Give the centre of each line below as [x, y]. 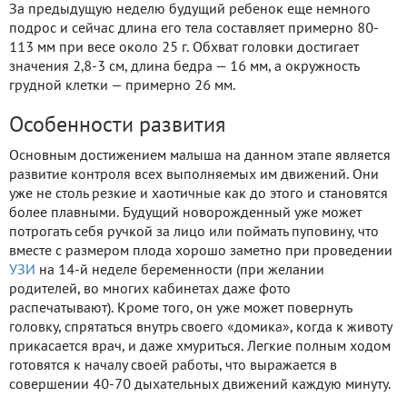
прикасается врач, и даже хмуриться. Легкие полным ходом [200, 347]
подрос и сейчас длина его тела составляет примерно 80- [194, 30]
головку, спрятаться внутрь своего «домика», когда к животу [200, 328]
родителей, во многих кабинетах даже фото [150, 290]
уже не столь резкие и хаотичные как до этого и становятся [199, 195]
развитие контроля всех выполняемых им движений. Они [194, 176]
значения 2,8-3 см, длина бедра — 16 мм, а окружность [184, 68]
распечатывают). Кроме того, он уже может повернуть [180, 309]
